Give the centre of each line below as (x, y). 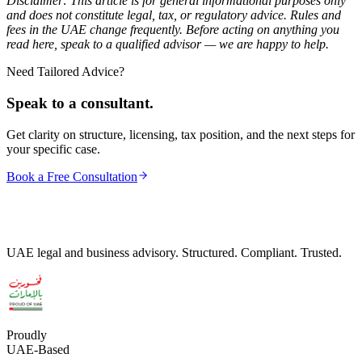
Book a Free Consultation (72, 176)
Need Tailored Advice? (65, 72)
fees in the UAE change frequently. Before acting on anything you (173, 30)
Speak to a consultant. (80, 103)
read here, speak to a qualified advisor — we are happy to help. (168, 44)
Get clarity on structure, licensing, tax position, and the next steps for (181, 134)
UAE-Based (38, 349)
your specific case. (53, 149)
